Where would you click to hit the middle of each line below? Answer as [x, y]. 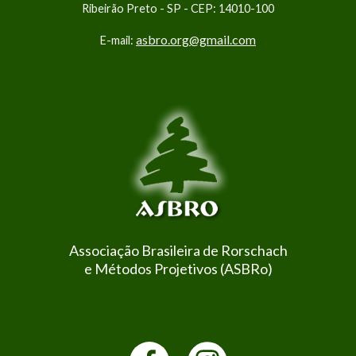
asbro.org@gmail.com [196, 40]
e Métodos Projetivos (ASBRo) [178, 269]
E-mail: [118, 41]
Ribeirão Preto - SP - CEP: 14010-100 [178, 9]
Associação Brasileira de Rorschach [178, 251]
